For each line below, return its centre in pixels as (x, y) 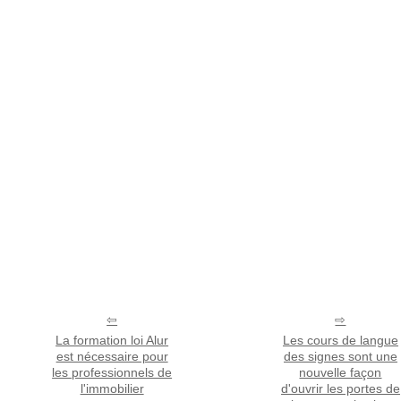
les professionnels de (112, 372)
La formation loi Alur (112, 340)
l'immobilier (112, 388)
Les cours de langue (340, 340)
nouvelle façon (341, 372)
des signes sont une (340, 356)
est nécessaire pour (112, 356)
